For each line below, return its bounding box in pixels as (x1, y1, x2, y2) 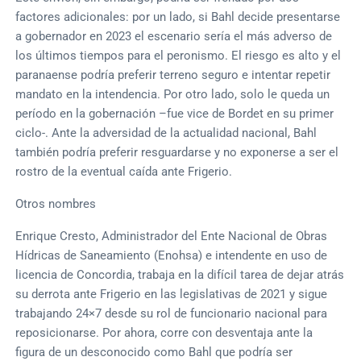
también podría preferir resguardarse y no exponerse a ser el (15, 144, 339, 160)
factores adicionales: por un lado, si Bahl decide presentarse (15, 9, 341, 24)
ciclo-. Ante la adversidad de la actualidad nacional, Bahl (15, 125, 317, 140)
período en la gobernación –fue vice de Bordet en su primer (15, 106, 334, 121)
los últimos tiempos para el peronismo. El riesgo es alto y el (15, 48, 342, 63)
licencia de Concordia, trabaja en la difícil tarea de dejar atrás (15, 267, 345, 282)
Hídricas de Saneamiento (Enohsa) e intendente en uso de (15, 247, 328, 263)
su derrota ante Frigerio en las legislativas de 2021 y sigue (15, 286, 328, 301)
